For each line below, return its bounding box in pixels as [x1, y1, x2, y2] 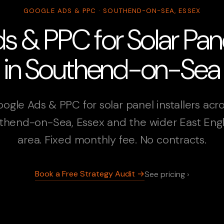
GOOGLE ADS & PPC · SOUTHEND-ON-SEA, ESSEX [23, 6, 200, 15]
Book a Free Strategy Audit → [35, 168, 144, 179]
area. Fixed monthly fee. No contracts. [17, 132, 206, 147]
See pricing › [144, 169, 189, 180]
